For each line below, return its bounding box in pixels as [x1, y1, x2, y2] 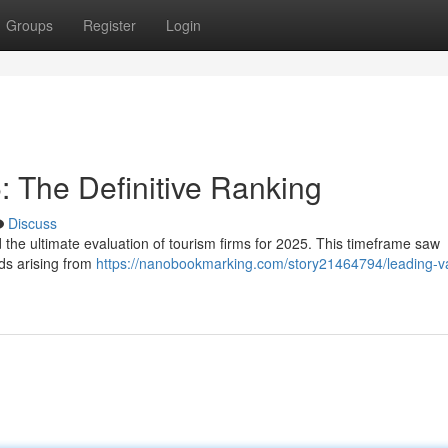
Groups [6, 15, 53, 35]
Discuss [8, 213, 57, 233]
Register [83, 15, 136, 35]
